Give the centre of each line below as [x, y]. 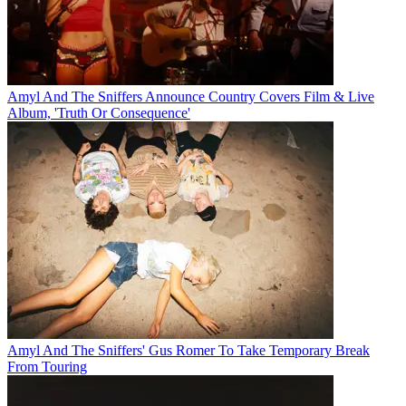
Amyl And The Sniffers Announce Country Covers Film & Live [191, 96]
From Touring [47, 366]
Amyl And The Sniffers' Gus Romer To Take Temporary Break [188, 350]
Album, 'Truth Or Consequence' [99, 112]
